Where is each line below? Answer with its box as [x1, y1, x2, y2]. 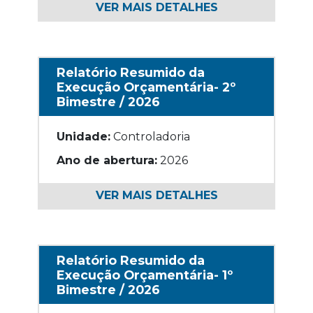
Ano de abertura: [57, 154, 158, 167]
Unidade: [57, 130, 111, 143]
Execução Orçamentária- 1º [57, 268, 233, 282]
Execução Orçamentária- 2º [57, 80, 236, 94]
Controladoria [113, 130, 191, 143]
